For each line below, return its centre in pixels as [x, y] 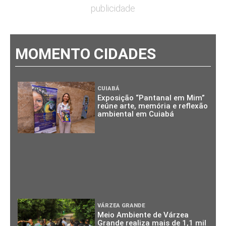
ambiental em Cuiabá [136, 114]
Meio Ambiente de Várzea [143, 215]
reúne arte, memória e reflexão [153, 106]
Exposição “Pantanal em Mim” [151, 98]
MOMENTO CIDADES [86, 54]
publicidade [113, 9]
